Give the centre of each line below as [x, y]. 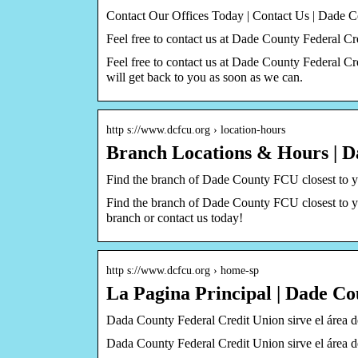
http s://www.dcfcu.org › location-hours [196, 129]
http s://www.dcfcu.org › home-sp [183, 270]
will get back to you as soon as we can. [205, 77]
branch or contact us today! [175, 217]
